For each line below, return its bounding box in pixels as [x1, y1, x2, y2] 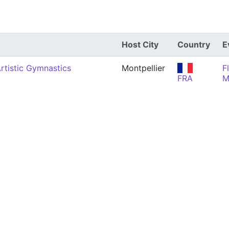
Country [177, 39, 210, 50]
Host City [122, 39, 158, 50]
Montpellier [122, 63, 165, 73]
